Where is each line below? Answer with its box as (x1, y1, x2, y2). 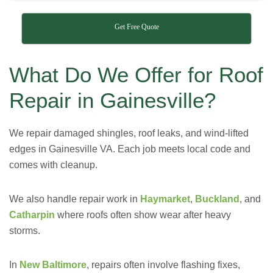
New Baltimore (19, 260, 87, 270)
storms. (9, 225, 40, 236)
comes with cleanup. (9, 160, 97, 170)
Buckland (195, 194, 239, 204)
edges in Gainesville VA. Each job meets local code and (9, 144, 250, 154)
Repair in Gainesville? (9, 88, 216, 112)
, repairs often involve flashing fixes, (87, 260, 240, 270)
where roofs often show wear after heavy (55, 210, 231, 220)
